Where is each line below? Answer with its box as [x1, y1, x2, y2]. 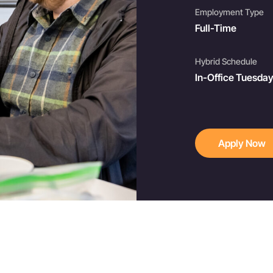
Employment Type [195, 7, 264, 17]
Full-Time [195, 22, 236, 34]
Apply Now [218, 137, 266, 149]
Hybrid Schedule [195, 56, 257, 66]
